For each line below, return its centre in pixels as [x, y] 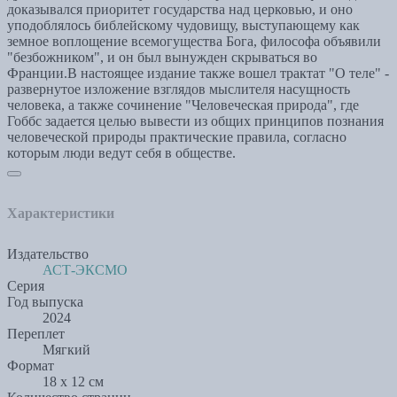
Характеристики [61, 214]
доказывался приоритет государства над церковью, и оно [180, 10]
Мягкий [66, 350]
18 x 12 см [73, 382]
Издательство [48, 254]
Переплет [36, 334]
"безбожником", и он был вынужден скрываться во [162, 58]
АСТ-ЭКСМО [85, 270]
